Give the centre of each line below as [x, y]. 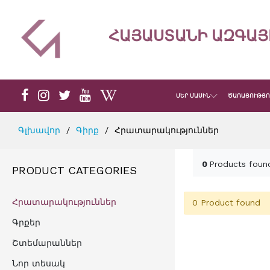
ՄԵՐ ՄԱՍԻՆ [193, 96]
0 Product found [226, 203]
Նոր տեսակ [39, 263]
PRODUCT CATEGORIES [74, 170]
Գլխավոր [39, 130]
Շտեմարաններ [47, 243]
